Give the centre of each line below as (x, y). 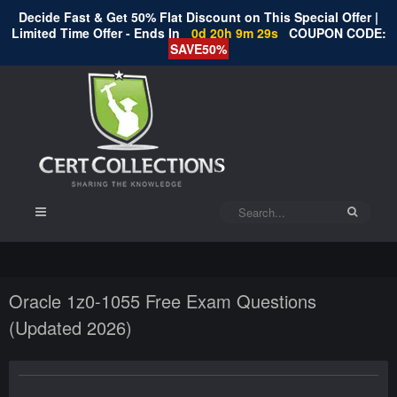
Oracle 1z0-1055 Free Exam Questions (163, 301)
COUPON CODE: (337, 33)
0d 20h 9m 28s (236, 33)
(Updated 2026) (70, 327)
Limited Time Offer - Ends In (97, 33)
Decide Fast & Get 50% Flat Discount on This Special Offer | (198, 17)
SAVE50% (198, 49)
